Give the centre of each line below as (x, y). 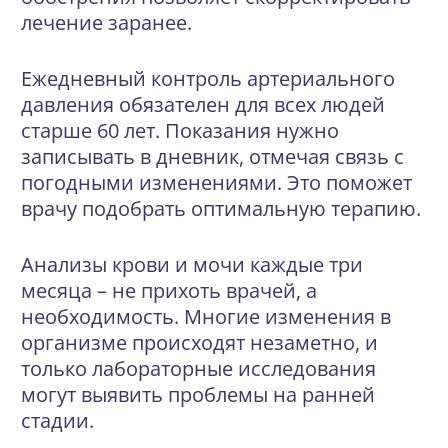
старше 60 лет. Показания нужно (180, 130)
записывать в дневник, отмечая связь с (212, 156)
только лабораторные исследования (198, 368)
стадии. (57, 420)
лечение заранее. (106, 22)
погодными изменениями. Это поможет (216, 182)
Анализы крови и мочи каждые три (192, 264)
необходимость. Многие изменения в (206, 316)
